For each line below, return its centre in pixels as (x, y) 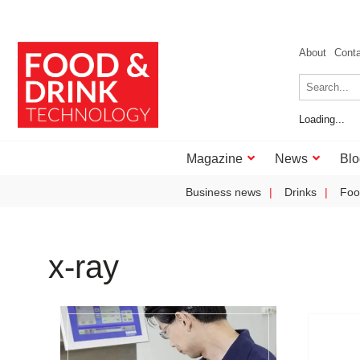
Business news (223, 192)
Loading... (322, 119)
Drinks (301, 192)
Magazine (215, 159)
